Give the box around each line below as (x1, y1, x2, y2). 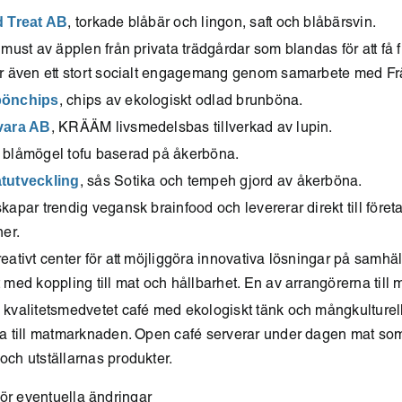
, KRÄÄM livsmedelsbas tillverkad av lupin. (50, 122, 333, 136)
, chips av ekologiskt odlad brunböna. (58, 95, 303, 109)
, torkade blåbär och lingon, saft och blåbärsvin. (67, 17, 377, 31)
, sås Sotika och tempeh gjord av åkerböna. (79, 176, 363, 190)
